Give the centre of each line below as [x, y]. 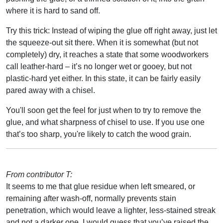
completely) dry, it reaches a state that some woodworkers [107, 54]
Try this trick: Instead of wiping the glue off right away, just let [111, 30]
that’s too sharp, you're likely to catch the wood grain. [99, 134]
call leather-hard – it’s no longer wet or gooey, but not [99, 66]
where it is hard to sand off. [53, 10]
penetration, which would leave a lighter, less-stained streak [111, 210]
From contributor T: [39, 174]
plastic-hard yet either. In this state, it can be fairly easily [103, 78]
